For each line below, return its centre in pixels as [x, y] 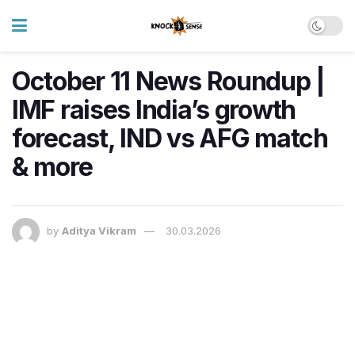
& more [52, 167]
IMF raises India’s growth [154, 110]
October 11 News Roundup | [168, 81]
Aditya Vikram [99, 231]
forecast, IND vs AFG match [170, 138]
